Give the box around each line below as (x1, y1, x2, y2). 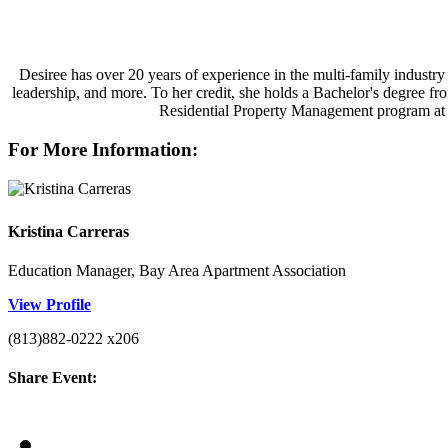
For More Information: (8, 138, 198, 160)
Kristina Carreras (8, 222, 129, 240)
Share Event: (8, 369, 97, 387)
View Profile (8, 296, 91, 314)
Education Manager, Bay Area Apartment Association (8, 262, 346, 280)
